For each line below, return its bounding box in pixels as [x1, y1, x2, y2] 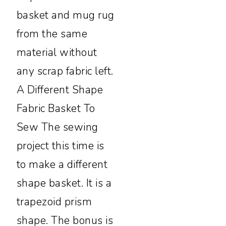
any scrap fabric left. [16, 64, 114, 78]
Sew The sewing [16, 120, 98, 134]
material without [16, 45, 97, 60]
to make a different [16, 157, 108, 172]
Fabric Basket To [16, 101, 95, 116]
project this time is [16, 138, 104, 153]
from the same [16, 26, 88, 41]
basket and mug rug [16, 8, 115, 22]
